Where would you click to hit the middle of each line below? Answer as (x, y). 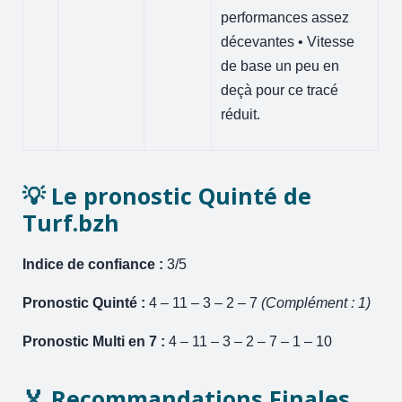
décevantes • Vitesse (288, 41)
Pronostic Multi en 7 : (94, 341)
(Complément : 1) (316, 302)
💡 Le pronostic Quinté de (167, 196)
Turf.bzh (71, 223)
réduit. (241, 114)
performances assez (285, 17)
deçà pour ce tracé (280, 90)
